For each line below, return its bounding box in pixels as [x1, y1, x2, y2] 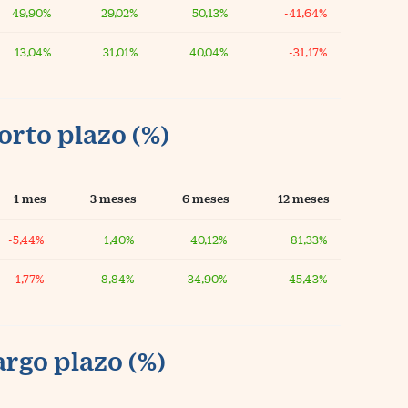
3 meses [90, 192, 137, 205]
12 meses [278, 192, 330, 205]
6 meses [182, 192, 229, 205]
